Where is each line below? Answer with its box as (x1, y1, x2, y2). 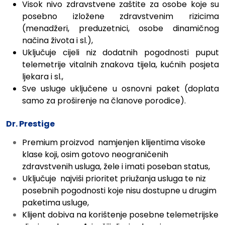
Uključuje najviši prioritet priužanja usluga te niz (22, 173, 206, 185)
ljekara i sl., (22, 71, 63, 83)
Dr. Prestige (6, 118, 55, 130)
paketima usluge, (22, 197, 89, 209)
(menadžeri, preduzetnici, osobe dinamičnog (22, 23, 219, 35)
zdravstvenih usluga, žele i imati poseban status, (22, 161, 210, 173)
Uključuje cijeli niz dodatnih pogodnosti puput (22, 47, 219, 59)
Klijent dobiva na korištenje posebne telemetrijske (22, 209, 218, 221)
